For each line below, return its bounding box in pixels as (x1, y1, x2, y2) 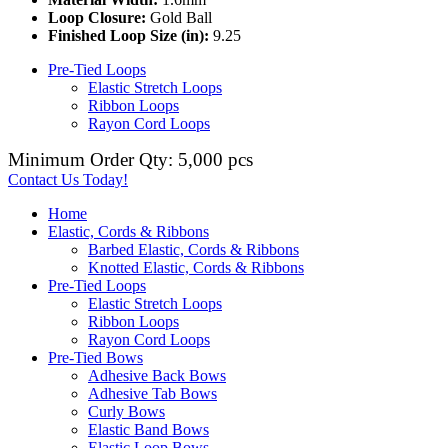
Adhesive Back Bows (88, 366, 226, 384)
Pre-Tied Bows (48, 348, 143, 366)
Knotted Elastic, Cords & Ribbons (88, 258, 304, 276)
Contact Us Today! (8, 170, 128, 188)
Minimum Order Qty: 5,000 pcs (8, 148, 253, 170)
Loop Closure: (48, 8, 146, 26)
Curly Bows (88, 402, 165, 420)
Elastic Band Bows (88, 420, 209, 438)
